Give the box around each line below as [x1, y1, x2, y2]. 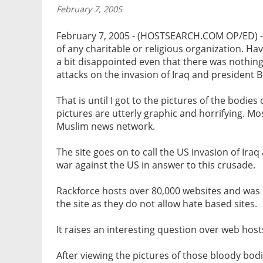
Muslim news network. [56, 120, 155, 133]
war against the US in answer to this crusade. [56, 159, 255, 172]
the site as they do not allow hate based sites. [56, 197, 257, 211]
